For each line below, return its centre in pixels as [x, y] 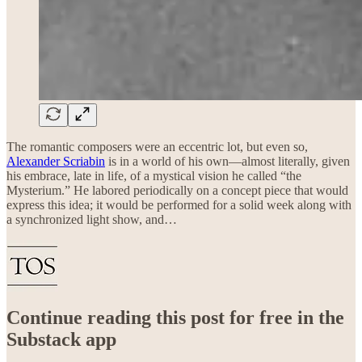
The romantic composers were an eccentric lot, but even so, [157, 146]
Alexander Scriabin [56, 161]
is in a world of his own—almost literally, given [227, 161]
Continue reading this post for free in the [175, 318]
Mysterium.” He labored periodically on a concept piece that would [177, 190]
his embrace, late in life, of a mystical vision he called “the [154, 175]
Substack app [61, 340]
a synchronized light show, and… [92, 219]
